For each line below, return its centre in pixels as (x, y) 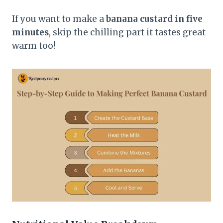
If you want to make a (59, 19)
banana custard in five (154, 19)
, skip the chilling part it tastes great (127, 32)
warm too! (34, 46)
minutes (30, 32)
